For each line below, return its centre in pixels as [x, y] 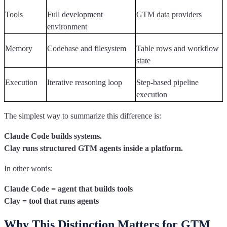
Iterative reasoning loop [85, 83]
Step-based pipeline [167, 83]
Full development [75, 15]
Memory [19, 49]
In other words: [28, 169]
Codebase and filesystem [87, 49]
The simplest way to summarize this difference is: [83, 116]
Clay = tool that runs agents [51, 201]
